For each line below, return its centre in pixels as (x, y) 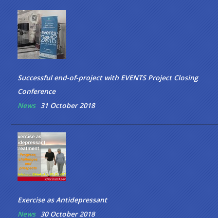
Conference (36, 91)
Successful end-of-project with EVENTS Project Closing (108, 78)
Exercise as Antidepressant (62, 200)
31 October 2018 (67, 106)
